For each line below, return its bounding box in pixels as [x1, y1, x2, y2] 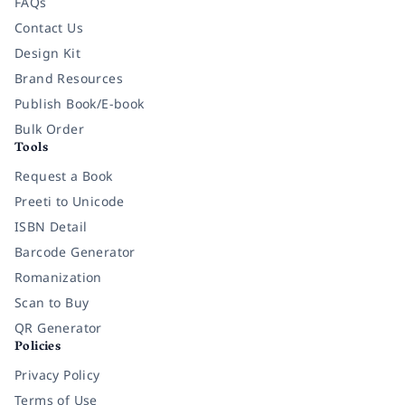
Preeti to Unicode [14, 193, 125, 211]
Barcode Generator [14, 243, 136, 261]
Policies [14, 335, 61, 361]
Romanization [14, 268, 102, 287]
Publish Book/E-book [14, 95, 145, 113]
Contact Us [14, 19, 83, 37]
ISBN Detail [14, 218, 88, 236]
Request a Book [14, 167, 113, 185]
